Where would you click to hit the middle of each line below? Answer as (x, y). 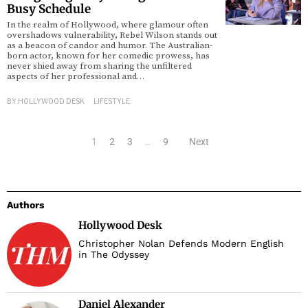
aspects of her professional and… (76, 77)
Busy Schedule (49, 9)
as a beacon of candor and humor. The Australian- (110, 46)
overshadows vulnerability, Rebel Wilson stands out (112, 35)
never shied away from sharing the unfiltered (99, 66)
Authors (25, 205)
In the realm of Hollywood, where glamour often (108, 25)
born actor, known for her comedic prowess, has (108, 56)
